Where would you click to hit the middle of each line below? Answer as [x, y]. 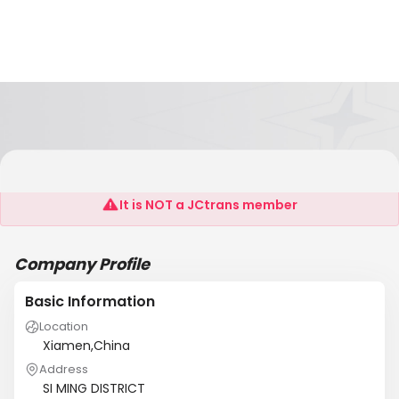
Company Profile [82, 264]
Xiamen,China [86, 346]
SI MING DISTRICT [94, 388]
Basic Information [90, 301]
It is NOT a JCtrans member [208, 205]
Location [64, 326]
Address [64, 369]
